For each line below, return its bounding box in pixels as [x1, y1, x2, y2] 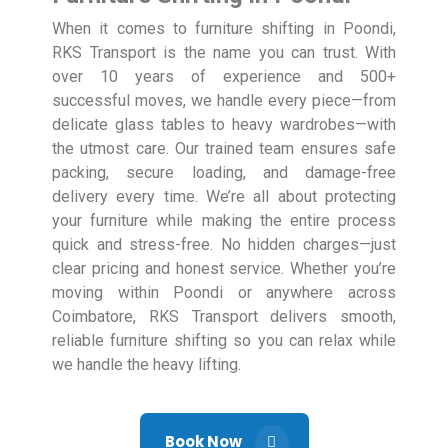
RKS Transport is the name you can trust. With [52, 43, 396, 63]
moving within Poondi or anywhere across [52, 283, 396, 303]
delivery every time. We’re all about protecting [52, 187, 396, 207]
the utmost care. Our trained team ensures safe [52, 139, 396, 159]
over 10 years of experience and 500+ [52, 67, 396, 87]
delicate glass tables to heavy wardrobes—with [52, 115, 396, 135]
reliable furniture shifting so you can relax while [52, 331, 396, 351]
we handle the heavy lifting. [52, 355, 241, 375]
